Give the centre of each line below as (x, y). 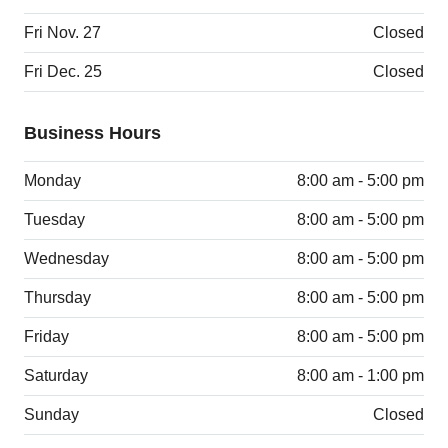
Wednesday (66, 258)
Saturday (56, 375)
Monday (52, 180)
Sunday (51, 414)
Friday (46, 336)
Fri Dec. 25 (63, 72)
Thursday (57, 297)
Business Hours (92, 132)
